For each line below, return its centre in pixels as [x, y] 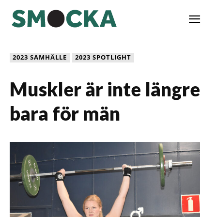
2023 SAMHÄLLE [40, 57]
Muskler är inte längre [105, 89]
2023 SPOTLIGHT [103, 57]
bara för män [65, 113]
